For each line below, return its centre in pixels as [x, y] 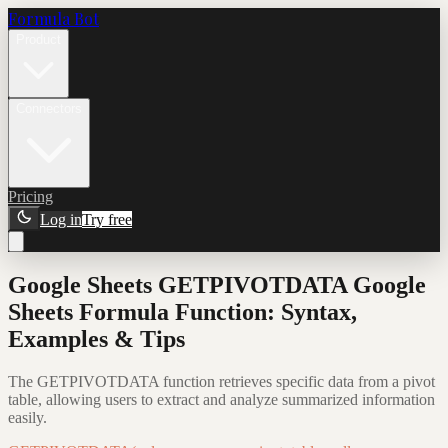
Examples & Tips [96, 338]
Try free [107, 219]
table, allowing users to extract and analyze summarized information [221, 399]
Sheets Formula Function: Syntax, [182, 311]
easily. [27, 417]
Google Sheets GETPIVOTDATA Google [217, 284]
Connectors [49, 108]
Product [38, 39]
